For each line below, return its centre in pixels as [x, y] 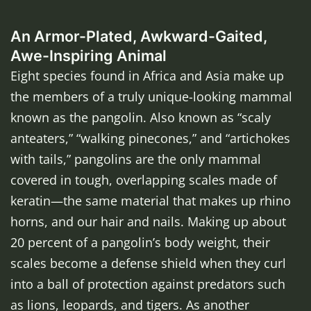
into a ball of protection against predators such [148, 284]
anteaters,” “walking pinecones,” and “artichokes [150, 138]
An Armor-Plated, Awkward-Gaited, [139, 36]
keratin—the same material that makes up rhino [151, 201]
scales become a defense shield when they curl [148, 263]
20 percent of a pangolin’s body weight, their [140, 243]
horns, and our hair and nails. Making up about [148, 222]
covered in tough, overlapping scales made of [144, 180]
